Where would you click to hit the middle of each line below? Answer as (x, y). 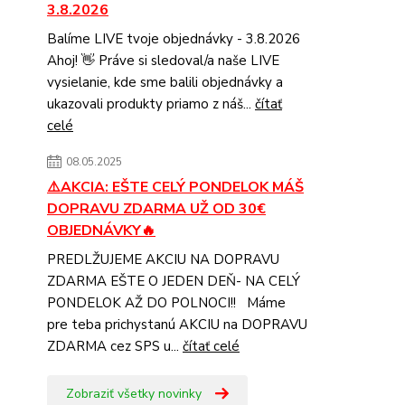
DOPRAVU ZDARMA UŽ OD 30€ (156, 208)
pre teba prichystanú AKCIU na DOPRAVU (177, 324)
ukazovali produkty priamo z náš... (151, 104)
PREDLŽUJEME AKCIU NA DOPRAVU (163, 259)
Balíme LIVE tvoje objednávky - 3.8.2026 (174, 38)
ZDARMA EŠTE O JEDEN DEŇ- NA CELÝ (174, 281)
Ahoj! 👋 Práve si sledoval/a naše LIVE (163, 60)
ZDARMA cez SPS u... (115, 346)
